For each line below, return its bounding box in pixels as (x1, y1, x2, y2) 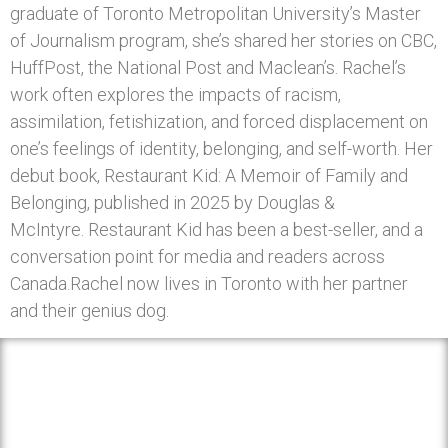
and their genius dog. (10, 300, 169, 321)
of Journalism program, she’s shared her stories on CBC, (10, 30, 437, 51)
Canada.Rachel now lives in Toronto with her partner (10, 273, 408, 294)
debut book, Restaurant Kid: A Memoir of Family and (10, 165, 408, 186)
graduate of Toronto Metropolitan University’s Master (10, 3, 421, 24)
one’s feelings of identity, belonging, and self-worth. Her (10, 138, 433, 159)
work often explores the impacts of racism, (10, 84, 341, 105)
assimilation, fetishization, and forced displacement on (10, 111, 428, 132)
